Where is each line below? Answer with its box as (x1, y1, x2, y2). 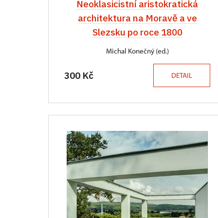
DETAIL (171, 71, 192, 80)
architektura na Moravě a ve (77, 12, 197, 24)
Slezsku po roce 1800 (92, 26, 182, 38)
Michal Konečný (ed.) (106, 46, 169, 55)
